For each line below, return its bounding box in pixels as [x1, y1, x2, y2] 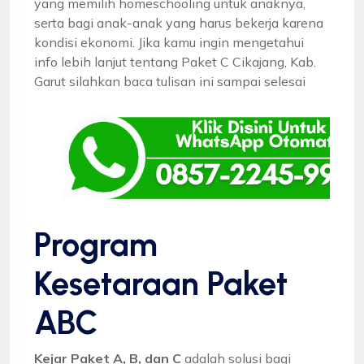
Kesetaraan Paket [34, 263, 288, 303]
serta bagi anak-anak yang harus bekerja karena [34, 14, 323, 31]
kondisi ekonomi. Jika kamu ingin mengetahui [34, 33, 304, 50]
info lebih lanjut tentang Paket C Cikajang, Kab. [34, 53, 316, 70]
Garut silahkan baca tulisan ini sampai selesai [34, 72, 305, 89]
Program [34, 224, 158, 264]
